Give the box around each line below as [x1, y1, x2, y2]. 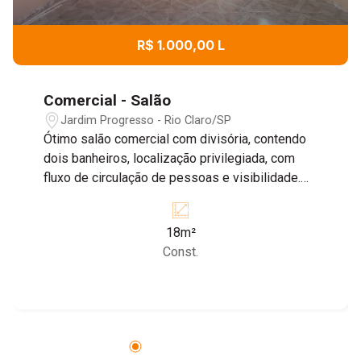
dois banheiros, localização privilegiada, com [44, 151, 296, 167]
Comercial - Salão [44, 91, 172, 110]
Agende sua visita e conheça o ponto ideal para [44, 189, 309, 205]
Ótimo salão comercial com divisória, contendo [44, 131, 307, 147]
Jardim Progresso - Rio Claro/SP [60, 113, 232, 127]
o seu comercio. [44, 209, 134, 225]
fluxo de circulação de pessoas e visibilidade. [44, 170, 301, 186]
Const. [163, 244, 199, 260]
